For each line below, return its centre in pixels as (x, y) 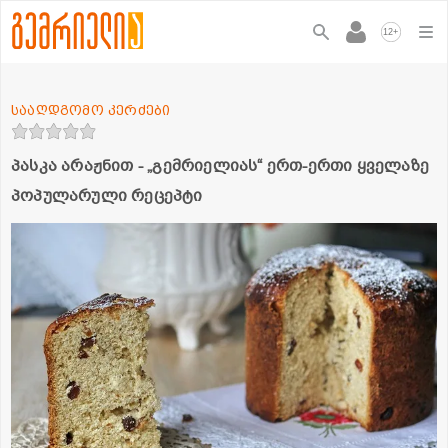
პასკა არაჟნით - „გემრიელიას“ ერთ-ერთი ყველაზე (220, 165)
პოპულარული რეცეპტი (107, 195)
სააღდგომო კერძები (91, 109)
